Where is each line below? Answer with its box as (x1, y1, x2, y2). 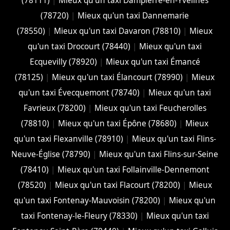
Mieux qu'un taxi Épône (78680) (58, 118, 177, 129)
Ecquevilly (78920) (29, 56, 97, 67)
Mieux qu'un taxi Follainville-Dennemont (57, 164, 209, 175)
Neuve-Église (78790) (11, 148, 91, 160)
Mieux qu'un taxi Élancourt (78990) (52, 71, 183, 83)
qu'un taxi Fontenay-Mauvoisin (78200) (14, 195, 161, 206)
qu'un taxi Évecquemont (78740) (18, 87, 140, 98)
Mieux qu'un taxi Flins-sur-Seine (99, 148, 219, 160)
